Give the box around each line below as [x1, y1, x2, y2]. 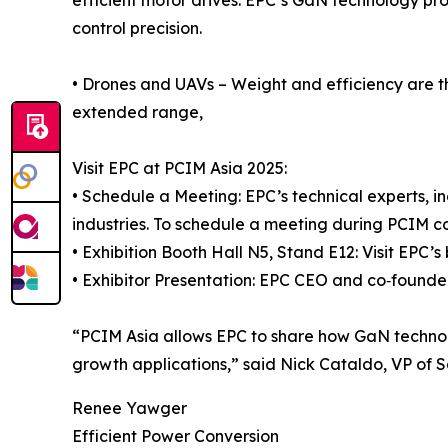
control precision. [72, 17, 202, 38]
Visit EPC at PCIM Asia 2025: [72, 157, 287, 178]
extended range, [72, 101, 203, 122]
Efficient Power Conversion [72, 425, 279, 446]
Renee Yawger [72, 397, 187, 418]
